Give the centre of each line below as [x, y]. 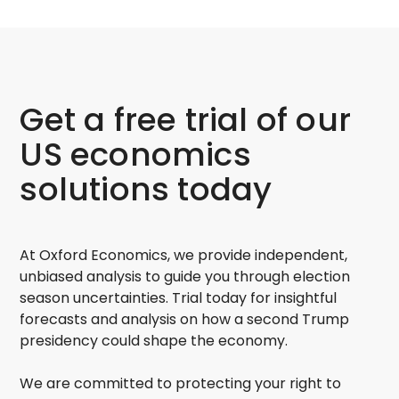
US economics [135, 154]
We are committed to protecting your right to [181, 384]
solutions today [146, 189]
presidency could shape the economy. [154, 341]
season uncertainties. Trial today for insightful [179, 298]
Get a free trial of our [186, 119]
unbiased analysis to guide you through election [185, 277]
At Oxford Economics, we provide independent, [184, 256]
